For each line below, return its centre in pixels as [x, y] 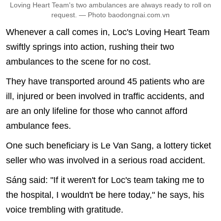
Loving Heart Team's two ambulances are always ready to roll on [110, 5]
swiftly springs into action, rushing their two [90, 47]
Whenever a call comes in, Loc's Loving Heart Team [108, 32]
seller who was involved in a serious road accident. [106, 160]
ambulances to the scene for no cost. [78, 62]
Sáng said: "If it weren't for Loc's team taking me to [105, 180]
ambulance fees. [38, 126]
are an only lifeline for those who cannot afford [97, 111]
